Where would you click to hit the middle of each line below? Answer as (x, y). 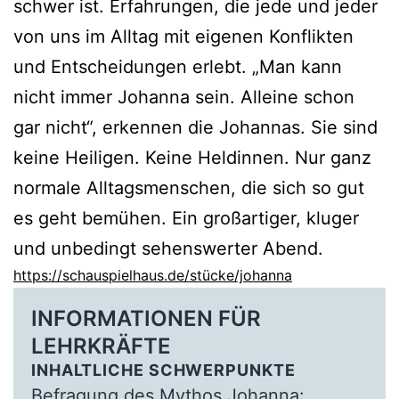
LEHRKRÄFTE (101, 346)
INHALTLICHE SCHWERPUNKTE (163, 370)
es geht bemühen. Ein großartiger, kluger (186, 218)
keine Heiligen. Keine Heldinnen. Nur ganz (192, 157)
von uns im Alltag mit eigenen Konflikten (183, 36)
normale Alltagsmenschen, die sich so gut (189, 187)
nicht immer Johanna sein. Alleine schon (184, 97)
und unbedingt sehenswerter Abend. (168, 248)
